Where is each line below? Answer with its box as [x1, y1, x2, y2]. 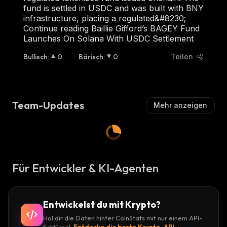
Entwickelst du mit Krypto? [43, 198, 161, 210]
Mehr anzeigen [154, 100, 207, 109]
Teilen [171, 52, 193, 61]
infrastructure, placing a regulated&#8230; [23, 13, 186, 23]
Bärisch [79, 52, 103, 61]
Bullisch [23, 52, 48, 61]
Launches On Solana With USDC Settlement [23, 33, 194, 44]
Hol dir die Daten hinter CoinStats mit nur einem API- [43, 213, 202, 222]
